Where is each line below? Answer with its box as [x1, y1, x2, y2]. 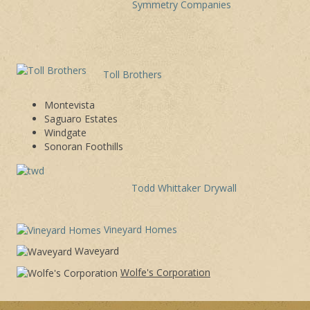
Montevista [44, 98, 95, 111]
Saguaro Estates [44, 111, 118, 125]
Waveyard [72, 244, 119, 257]
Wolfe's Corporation [120, 266, 210, 280]
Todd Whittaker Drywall [131, 181, 237, 194]
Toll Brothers [103, 67, 162, 81]
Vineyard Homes [104, 222, 177, 236]
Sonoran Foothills [44, 139, 123, 153]
